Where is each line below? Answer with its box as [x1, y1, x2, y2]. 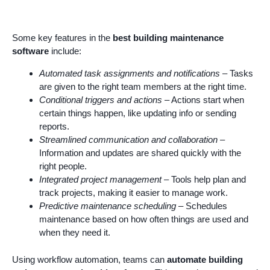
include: [49, 46, 81, 57]
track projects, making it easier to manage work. [39, 187, 228, 198]
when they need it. [39, 227, 110, 238]
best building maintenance [113, 33, 224, 43]
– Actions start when [162, 95, 244, 105]
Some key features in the [12, 33, 113, 43]
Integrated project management [39, 174, 162, 185]
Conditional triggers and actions [39, 95, 162, 105]
